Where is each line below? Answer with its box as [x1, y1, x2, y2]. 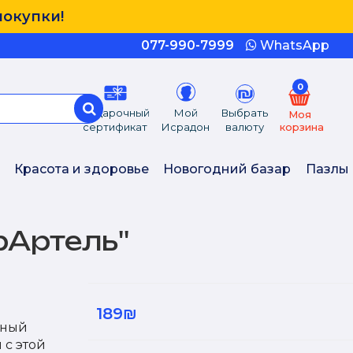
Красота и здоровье [13, 162, 149, 176]
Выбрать [221, 106, 269, 119]
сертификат [83, 121, 148, 133]
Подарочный [80, 106, 150, 119]
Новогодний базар [163, 162, 292, 176]
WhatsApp [257, 38, 329, 53]
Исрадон [162, 121, 210, 133]
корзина [280, 121, 325, 133]
